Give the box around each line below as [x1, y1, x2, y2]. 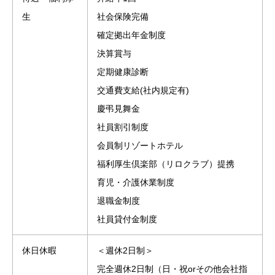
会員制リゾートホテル [97, 140, 183, 150]
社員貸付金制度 [97, 214, 157, 224]
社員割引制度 [97, 122, 149, 132]
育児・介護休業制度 [97, 177, 174, 187]
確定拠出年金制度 [97, 29, 166, 40]
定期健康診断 [97, 66, 149, 77]
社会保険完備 [97, 11, 149, 21]
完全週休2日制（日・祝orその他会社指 [97, 263, 247, 274]
